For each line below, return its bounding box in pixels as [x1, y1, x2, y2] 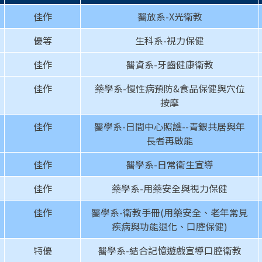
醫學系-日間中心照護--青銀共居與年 [94, 119, 245, 134]
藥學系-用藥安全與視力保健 [112, 181, 227, 196]
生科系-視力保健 [135, 33, 204, 48]
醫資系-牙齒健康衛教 [126, 57, 213, 72]
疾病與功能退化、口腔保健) [112, 219, 227, 234]
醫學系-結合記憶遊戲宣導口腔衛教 [98, 243, 242, 258]
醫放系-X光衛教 [137, 9, 202, 24]
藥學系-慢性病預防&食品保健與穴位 [94, 81, 245, 96]
